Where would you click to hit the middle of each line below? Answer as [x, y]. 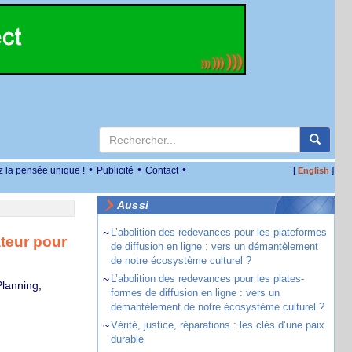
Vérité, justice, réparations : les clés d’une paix [217, 325]
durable [127, 339]
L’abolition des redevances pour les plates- [207, 279]
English [313, 170]
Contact [162, 170]
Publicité [115, 170]
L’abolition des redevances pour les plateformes [218, 232]
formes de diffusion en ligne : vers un [195, 293]
